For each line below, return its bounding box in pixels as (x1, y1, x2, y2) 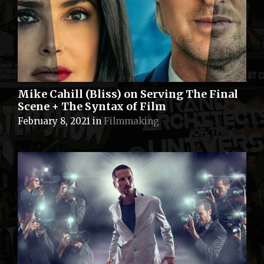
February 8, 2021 (18, 115, 90, 127)
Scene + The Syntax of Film (18, 99, 166, 113)
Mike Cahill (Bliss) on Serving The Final (18, 87, 238, 101)
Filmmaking (104, 115, 159, 127)
